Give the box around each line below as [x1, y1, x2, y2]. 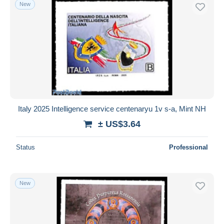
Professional [169, 143, 208, 151]
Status [16, 143, 35, 151]
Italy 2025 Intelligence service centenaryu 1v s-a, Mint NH [18, 104, 206, 113]
